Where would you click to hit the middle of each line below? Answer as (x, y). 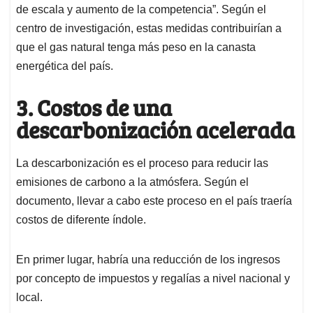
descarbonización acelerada (155, 130)
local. (29, 297)
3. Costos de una (94, 108)
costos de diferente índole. (81, 219)
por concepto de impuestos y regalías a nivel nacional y (153, 278)
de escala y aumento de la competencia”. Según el (141, 10)
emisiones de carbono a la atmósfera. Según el (132, 182)
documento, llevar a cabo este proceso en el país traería (154, 201)
